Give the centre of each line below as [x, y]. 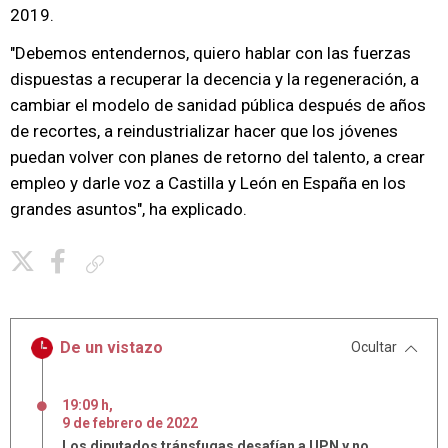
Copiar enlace [148, 263]
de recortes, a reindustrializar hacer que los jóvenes [204, 131]
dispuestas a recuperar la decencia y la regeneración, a [214, 79]
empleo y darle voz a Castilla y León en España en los [208, 183]
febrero [118, 423]
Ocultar [374, 347]
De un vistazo [112, 347]
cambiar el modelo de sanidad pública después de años [218, 105]
